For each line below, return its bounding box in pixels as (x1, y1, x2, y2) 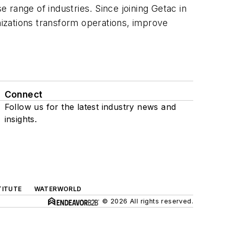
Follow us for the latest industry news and (4, 102, 176, 112)
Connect (4, 89, 43, 100)
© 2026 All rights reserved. (102, 197, 193, 205)
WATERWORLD (34, 185, 82, 193)
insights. (4, 114, 37, 124)
